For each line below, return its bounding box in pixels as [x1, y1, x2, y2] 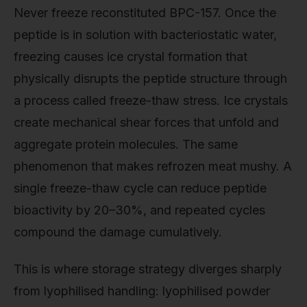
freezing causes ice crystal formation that [14, 49, 247, 64]
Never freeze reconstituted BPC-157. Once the [14, 5, 276, 21]
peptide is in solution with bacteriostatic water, [14, 27, 277, 42]
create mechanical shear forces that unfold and [14, 115, 279, 130]
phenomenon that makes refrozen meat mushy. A [14, 159, 292, 174]
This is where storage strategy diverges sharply [14, 261, 282, 276]
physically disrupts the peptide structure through [14, 71, 287, 86]
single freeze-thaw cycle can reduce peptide [14, 181, 267, 196]
